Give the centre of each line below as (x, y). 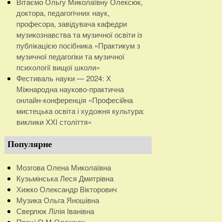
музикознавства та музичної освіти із (79, 34)
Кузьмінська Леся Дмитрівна (65, 178)
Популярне (29, 144)
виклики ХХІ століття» (54, 121)
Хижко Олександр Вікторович (66, 189)
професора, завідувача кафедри (71, 23)
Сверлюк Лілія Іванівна (55, 211)
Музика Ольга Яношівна (57, 200)
